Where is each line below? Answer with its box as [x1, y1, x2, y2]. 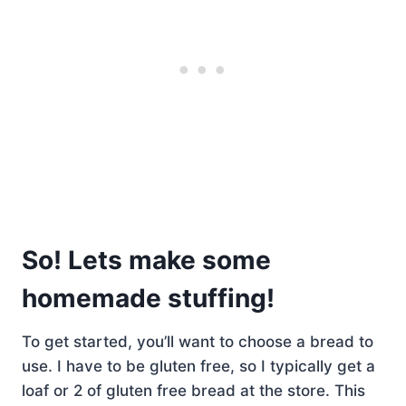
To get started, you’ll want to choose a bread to [22, 332, 373, 351]
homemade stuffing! [22, 282, 275, 314]
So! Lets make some [22, 244, 271, 275]
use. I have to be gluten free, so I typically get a [22, 356, 375, 375]
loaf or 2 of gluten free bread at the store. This [22, 381, 365, 400]
